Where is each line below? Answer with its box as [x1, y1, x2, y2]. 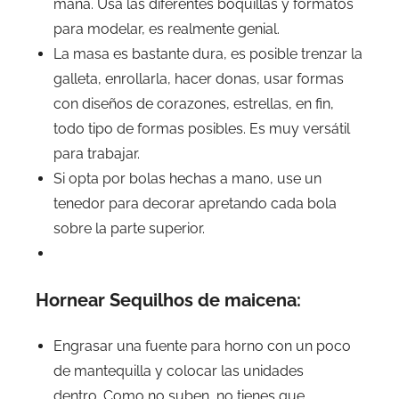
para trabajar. [53, 144, 140, 162]
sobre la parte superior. [53, 219, 205, 237]
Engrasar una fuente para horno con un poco [53, 337, 351, 354]
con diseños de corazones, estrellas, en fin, [53, 94, 334, 112]
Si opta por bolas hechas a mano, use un [53, 169, 322, 187]
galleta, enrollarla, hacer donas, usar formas [53, 69, 344, 87]
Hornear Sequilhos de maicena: [36, 289, 301, 311]
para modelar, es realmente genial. [53, 20, 280, 37]
